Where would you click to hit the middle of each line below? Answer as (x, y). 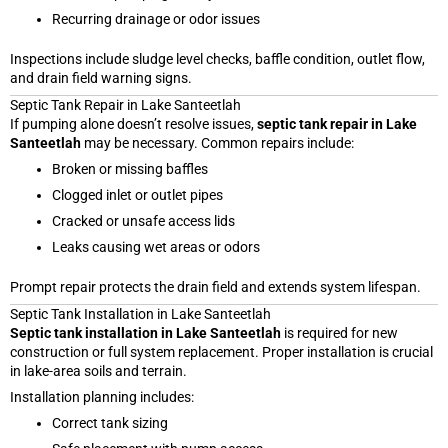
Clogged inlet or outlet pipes (137, 194)
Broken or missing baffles (130, 168)
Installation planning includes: (102, 396)
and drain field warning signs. (101, 77)
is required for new (339, 332)
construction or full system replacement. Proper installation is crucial (221, 351)
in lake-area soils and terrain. (98, 370)
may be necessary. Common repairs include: (217, 142)
